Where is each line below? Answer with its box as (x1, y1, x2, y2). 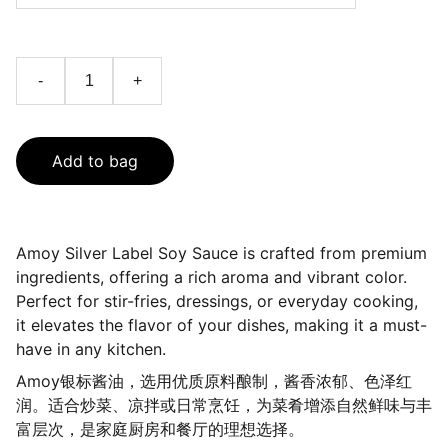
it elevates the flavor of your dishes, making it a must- (16, 315, 427, 335)
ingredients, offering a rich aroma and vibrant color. (16, 267, 407, 287)
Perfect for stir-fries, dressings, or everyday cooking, (16, 291, 418, 311)
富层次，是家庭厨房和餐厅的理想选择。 (16, 419, 304, 439)
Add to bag (52, 151, 138, 171)
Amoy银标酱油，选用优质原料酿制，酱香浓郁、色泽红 (16, 371, 412, 391)
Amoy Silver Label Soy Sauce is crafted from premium (16, 243, 427, 263)
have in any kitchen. (16, 339, 166, 359)
